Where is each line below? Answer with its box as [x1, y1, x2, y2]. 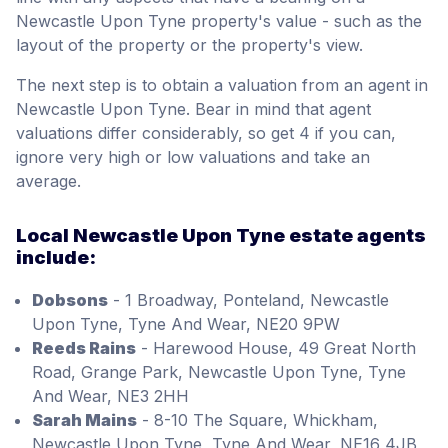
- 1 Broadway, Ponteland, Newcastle [108, 289, 389, 310]
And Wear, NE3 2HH [32, 385, 189, 406]
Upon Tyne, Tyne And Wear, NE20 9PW [32, 313, 340, 334]
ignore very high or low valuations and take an [16, 146, 370, 167]
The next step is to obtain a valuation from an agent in [16, 74, 428, 95]
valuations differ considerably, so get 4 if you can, [16, 122, 396, 143]
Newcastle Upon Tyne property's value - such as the [16, 10, 422, 31]
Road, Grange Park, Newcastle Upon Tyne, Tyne [32, 361, 406, 382]
